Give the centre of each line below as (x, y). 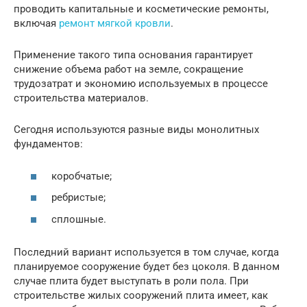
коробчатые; (82, 176)
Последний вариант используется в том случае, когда (146, 252)
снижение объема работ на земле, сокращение (128, 70)
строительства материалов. (81, 98)
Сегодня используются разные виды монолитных (136, 130)
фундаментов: (48, 144)
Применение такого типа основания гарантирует (133, 55)
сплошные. (79, 219)
